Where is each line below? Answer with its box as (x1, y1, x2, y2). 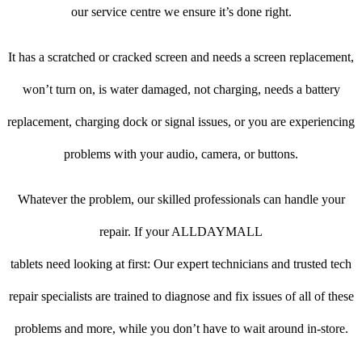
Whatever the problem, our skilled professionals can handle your (17, 192, 345, 207)
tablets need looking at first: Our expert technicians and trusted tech (11, 257, 351, 271)
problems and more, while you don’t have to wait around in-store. (14, 322, 348, 336)
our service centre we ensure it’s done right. (70, 5, 292, 19)
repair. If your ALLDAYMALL (99, 225, 263, 239)
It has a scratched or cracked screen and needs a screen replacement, (8, 50, 354, 65)
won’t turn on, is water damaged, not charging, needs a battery (22, 82, 340, 97)
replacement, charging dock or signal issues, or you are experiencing (7, 115, 355, 129)
